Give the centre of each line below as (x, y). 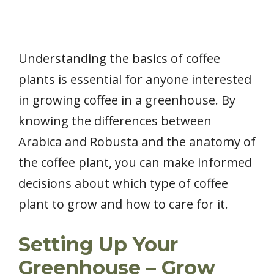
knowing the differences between (115, 120)
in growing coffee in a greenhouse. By (127, 100)
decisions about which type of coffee (123, 183)
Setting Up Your (98, 244)
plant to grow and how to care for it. (123, 204)
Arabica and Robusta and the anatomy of (137, 141)
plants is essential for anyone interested (135, 79)
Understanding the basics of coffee (119, 58)
